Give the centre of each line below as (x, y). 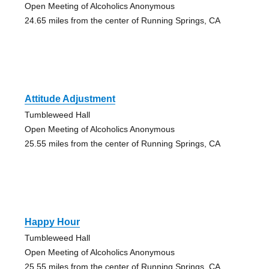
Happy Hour (52, 222)
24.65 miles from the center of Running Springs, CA (122, 21)
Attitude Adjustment (70, 99)
